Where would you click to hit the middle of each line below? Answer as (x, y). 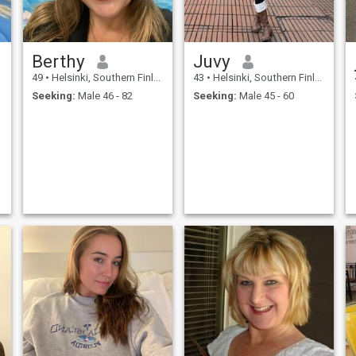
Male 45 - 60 (265, 95)
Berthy (58, 62)
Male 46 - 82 (104, 95)
